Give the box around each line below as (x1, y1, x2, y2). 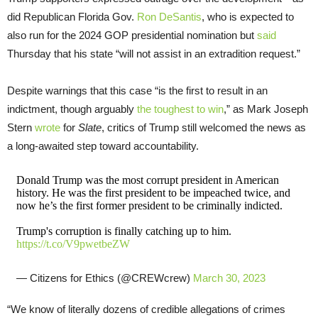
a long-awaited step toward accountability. (7, 140, 199, 153)
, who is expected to (202, 11, 294, 23)
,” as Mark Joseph (224, 103, 308, 116)
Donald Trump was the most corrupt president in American (16, 174, 279, 187)
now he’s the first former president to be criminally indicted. (16, 199, 283, 212)
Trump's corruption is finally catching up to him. (16, 225, 231, 238)
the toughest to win (137, 103, 224, 116)
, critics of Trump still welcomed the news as (102, 121, 306, 134)
